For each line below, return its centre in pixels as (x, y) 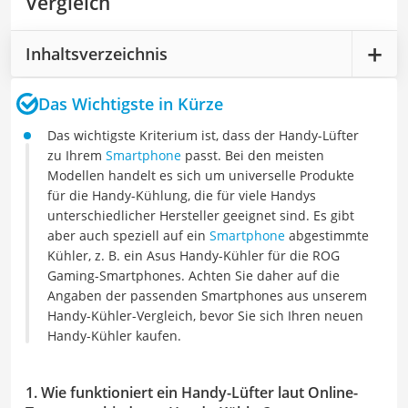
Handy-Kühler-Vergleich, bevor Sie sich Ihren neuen (205, 316)
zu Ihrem (76, 155)
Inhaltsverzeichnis (97, 53)
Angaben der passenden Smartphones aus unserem (207, 296)
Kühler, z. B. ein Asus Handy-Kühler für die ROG (194, 255)
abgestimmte (327, 235)
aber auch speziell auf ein (128, 235)
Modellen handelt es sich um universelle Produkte (201, 175)
